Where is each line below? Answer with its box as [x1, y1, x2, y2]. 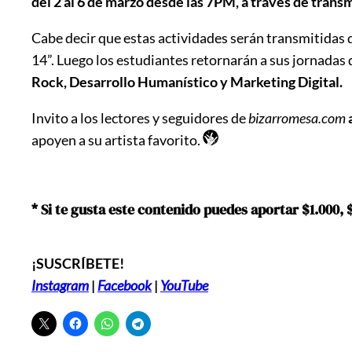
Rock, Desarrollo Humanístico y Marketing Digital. [31, 72, 343, 90]
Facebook [97, 276, 152, 294]
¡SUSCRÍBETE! [31, 254, 124, 272]
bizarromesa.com [248, 108, 346, 126]
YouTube [160, 276, 208, 294]
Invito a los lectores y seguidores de [31, 108, 248, 126]
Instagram [31, 276, 89, 294]
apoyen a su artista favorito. [31, 130, 203, 148]
